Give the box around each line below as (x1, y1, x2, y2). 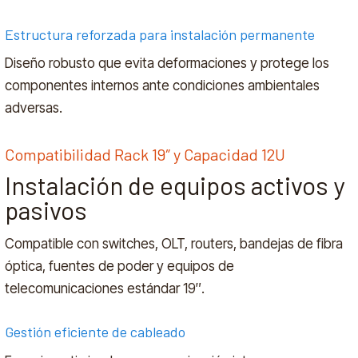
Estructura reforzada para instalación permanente (5, 25, 316, 43)
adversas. (5, 100, 63, 117)
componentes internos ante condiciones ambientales (5, 78, 320, 94)
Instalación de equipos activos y (5, 170, 346, 201)
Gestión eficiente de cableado (5, 323, 186, 341)
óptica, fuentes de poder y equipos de (5, 258, 235, 274)
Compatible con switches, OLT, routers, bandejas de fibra (5, 236, 344, 252)
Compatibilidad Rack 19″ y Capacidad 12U (5, 144, 286, 164)
